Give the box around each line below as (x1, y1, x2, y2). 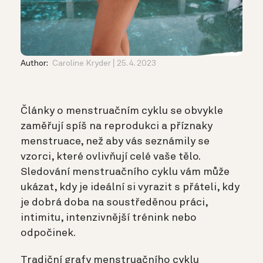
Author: (21, 59, 49, 68)
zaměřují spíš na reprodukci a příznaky (21, 120, 213, 131)
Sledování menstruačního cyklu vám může (21, 166, 230, 177)
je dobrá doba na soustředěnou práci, (21, 197, 208, 208)
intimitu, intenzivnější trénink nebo (21, 212, 197, 223)
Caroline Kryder (52, 59, 111, 68)
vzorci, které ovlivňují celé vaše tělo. (21, 151, 200, 162)
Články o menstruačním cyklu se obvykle (21, 105, 223, 116)
